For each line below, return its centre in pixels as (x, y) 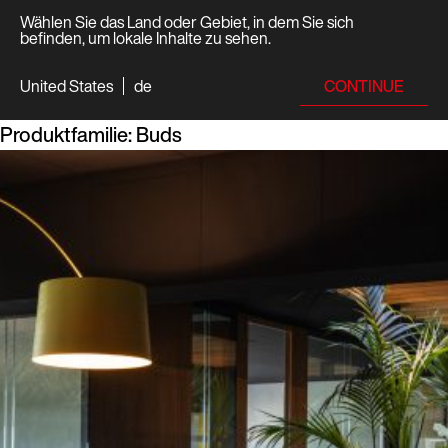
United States (66, 86)
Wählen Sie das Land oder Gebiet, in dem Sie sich (187, 22)
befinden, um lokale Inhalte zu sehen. (145, 38)
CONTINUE (364, 85)
